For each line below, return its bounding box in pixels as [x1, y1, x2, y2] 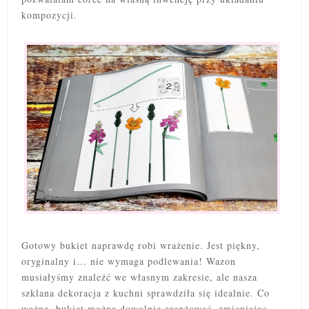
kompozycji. [21, 8, 81, 21]
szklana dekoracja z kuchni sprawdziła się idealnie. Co [21, 286, 270, 300]
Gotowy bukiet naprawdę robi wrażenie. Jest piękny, [21, 239, 260, 252]
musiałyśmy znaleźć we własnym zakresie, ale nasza [21, 270, 257, 284]
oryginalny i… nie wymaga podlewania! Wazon [21, 255, 236, 268]
